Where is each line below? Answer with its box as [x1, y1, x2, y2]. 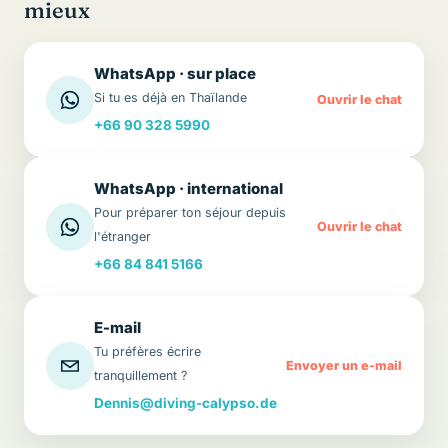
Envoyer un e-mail [286, 357, 402, 373]
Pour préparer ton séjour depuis [94, 205, 286, 220]
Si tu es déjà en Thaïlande [94, 90, 247, 105]
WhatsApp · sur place [94, 64, 256, 83]
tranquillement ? [94, 368, 187, 383]
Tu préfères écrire [94, 344, 201, 359]
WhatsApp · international [94, 179, 283, 198]
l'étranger [94, 229, 151, 244]
